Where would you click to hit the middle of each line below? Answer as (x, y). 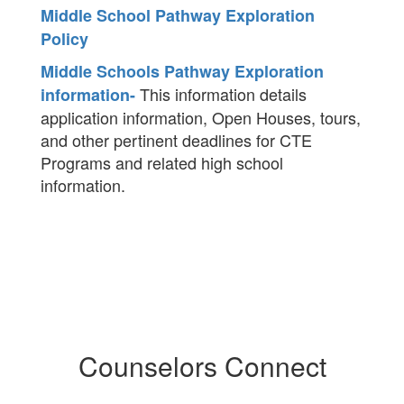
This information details (221, 94)
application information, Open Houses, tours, (201, 117)
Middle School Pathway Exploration (178, 15)
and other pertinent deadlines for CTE (176, 140)
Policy (64, 39)
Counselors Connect (202, 366)
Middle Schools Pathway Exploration (182, 71)
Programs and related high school (162, 162)
